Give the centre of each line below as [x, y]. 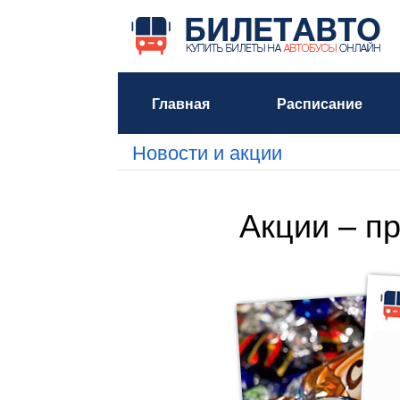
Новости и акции [207, 151]
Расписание [319, 103]
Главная [180, 103]
